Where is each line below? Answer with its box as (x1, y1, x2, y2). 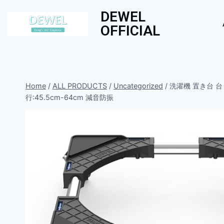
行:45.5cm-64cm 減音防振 (25, 93, 113, 101)
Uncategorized (113, 81, 163, 90)
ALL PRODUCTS (52, 81, 107, 90)
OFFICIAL (100, 22, 160, 39)
